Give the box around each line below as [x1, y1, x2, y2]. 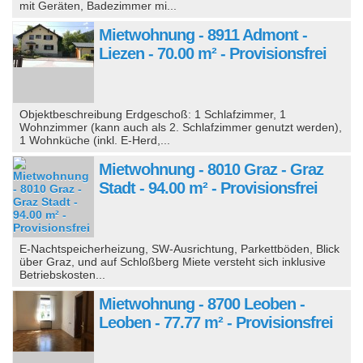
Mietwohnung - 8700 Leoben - [99, 294, 305, 313]
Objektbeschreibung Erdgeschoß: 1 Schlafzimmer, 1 [19, 107, 287, 121]
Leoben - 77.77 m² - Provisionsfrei [99, 313, 333, 331]
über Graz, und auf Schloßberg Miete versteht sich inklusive [19, 254, 327, 268]
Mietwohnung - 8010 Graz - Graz [99, 160, 323, 178]
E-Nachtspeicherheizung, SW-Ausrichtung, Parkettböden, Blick [19, 241, 340, 255]
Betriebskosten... [19, 267, 106, 281]
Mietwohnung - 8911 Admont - [99, 25, 307, 44]
